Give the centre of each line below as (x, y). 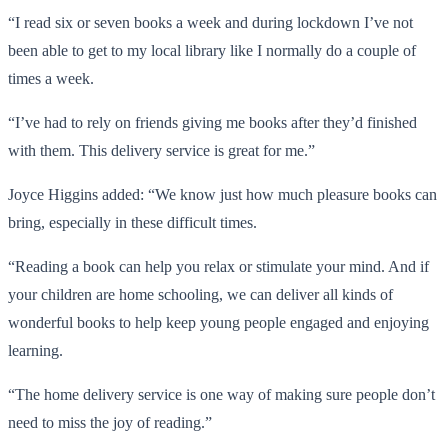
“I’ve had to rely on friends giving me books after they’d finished (212, 122)
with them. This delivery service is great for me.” (161, 150)
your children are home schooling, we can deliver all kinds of (200, 294)
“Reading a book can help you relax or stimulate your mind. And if (218, 266)
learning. (35, 350)
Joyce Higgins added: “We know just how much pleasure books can (222, 194)
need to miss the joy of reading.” (110, 422)
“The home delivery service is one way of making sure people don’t (221, 394)
